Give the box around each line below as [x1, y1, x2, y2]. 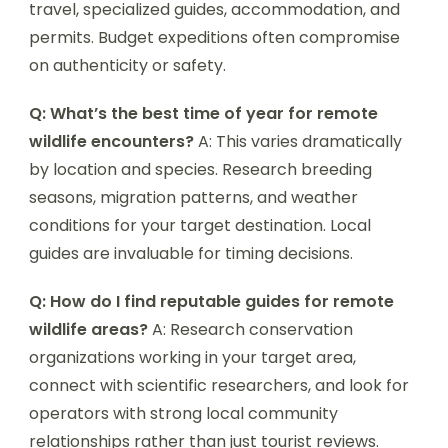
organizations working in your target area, [29, 345, 356, 369]
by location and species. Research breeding [29, 157, 372, 181]
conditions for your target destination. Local [29, 213, 371, 237]
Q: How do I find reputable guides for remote [29, 289, 394, 313]
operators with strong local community [29, 401, 338, 425]
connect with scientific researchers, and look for [29, 373, 409, 397]
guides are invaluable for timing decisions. [29, 241, 353, 265]
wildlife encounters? [29, 129, 194, 153]
